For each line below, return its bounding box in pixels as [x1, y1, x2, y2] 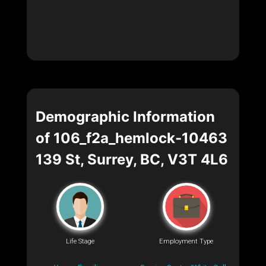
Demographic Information [36, 107, 215, 125]
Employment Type [159, 237, 213, 246]
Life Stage [65, 237, 94, 246]
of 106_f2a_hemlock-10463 [36, 129, 227, 147]
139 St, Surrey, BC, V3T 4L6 [36, 150, 228, 168]
